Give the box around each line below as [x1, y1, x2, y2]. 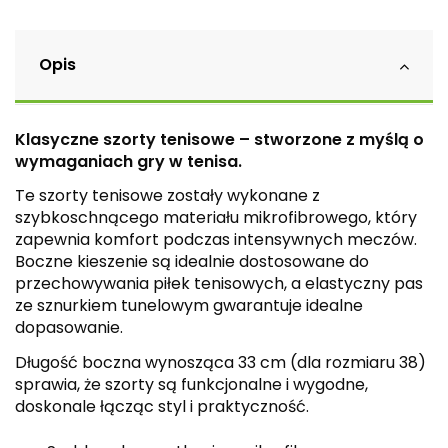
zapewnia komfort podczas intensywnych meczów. [15, 228, 417, 252]
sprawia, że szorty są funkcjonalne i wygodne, [15, 373, 368, 397]
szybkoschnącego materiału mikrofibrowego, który [15, 206, 417, 230]
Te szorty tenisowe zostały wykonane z [15, 184, 320, 208]
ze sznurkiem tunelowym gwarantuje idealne [15, 294, 363, 318]
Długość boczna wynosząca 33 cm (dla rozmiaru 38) [15, 351, 426, 375]
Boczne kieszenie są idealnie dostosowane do [15, 250, 369, 274]
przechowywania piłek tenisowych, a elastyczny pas [15, 272, 423, 296]
